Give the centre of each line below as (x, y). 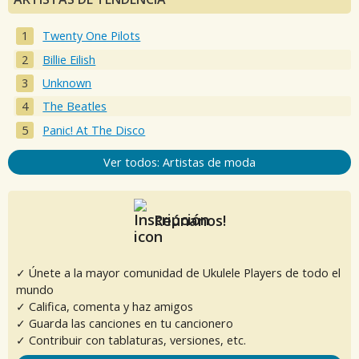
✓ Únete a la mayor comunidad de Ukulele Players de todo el (178, 272)
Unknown (67, 83)
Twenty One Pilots (92, 36)
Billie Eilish (69, 59)
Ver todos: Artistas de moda (179, 162)
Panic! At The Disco (94, 130)
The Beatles (75, 107)
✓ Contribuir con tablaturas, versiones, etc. (131, 340)
